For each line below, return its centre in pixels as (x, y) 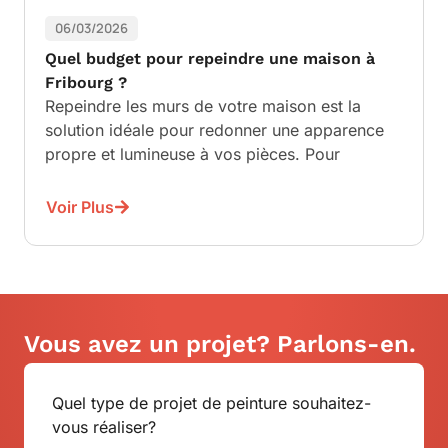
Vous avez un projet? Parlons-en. (220, 344)
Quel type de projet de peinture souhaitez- (211, 403)
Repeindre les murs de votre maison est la (203, 106)
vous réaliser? (104, 427)
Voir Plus (80, 207)
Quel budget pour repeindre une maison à (210, 58)
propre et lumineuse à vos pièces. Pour (192, 154)
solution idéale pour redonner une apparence (214, 130)
